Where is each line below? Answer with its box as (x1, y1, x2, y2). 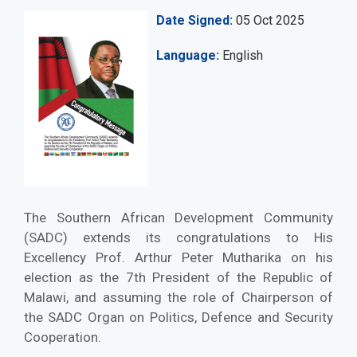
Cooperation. (24, 329, 101, 346)
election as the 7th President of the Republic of (24, 269, 333, 286)
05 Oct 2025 (236, 13, 304, 29)
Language (156, 48, 216, 64)
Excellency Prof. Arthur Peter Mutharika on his (24, 249, 333, 266)
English (219, 48, 263, 64)
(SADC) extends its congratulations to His (24, 229, 333, 246)
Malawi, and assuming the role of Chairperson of (24, 289, 333, 306)
